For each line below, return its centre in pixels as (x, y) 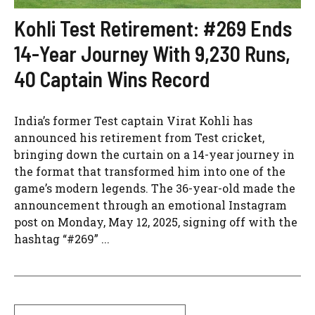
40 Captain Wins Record (112, 78)
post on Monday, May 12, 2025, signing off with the (156, 221)
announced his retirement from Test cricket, (139, 137)
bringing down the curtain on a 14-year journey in (154, 154)
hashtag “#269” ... (62, 238)
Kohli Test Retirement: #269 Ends (153, 28)
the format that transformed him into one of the (150, 171)
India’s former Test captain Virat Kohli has (133, 120)
